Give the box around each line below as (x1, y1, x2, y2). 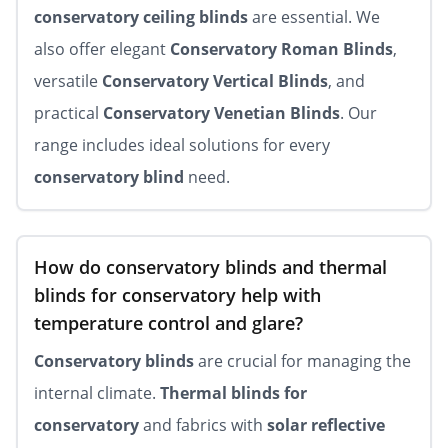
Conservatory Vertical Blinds (102, 70, 328, 92)
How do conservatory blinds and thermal (34, 255, 387, 279)
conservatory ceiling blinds (34, 6, 248, 28)
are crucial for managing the (194, 350, 411, 372)
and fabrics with (139, 414, 267, 436)
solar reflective (267, 414, 385, 436)
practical (34, 102, 103, 124)
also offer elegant (34, 38, 170, 60)
